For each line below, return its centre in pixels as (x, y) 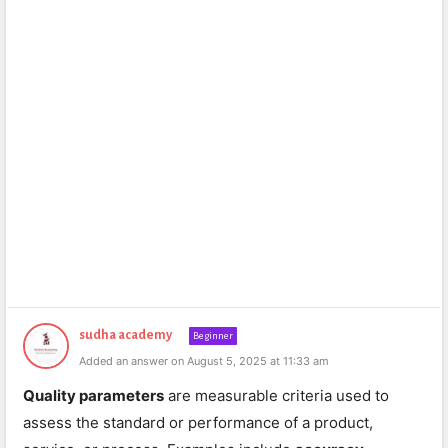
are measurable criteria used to (276, 395)
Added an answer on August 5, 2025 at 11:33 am (204, 361)
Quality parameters (93, 395)
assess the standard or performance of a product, (198, 422)
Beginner (213, 335)
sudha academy (125, 335)
